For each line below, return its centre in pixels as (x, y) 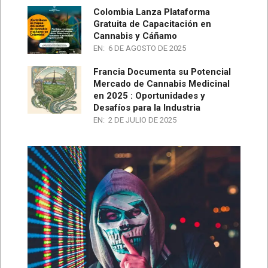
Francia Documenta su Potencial (162, 71)
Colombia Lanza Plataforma (152, 12)
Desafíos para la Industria (147, 107)
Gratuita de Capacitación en (152, 24)
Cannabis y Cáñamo (135, 36)
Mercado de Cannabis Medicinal (162, 83)
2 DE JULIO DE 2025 (142, 120)
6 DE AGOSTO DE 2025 (147, 48)
